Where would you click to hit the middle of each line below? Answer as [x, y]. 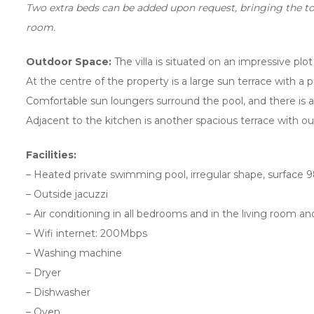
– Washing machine [74, 253]
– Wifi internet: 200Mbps [87, 233]
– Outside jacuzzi [67, 194]
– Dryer [43, 272]
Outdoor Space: [69, 61]
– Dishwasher [58, 292]
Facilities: [51, 155]
